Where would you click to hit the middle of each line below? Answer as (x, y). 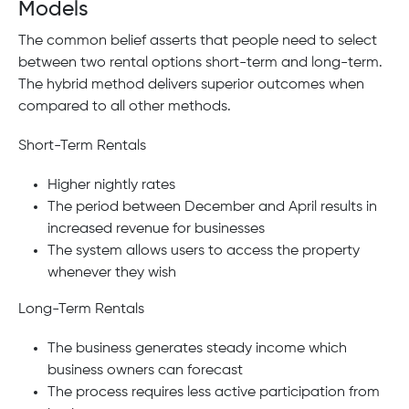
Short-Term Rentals (82, 146)
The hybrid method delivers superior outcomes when (191, 84)
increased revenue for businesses (156, 230)
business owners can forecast (145, 371)
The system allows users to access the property (204, 252)
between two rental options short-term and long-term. (200, 63)
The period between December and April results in (212, 208)
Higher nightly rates (111, 186)
